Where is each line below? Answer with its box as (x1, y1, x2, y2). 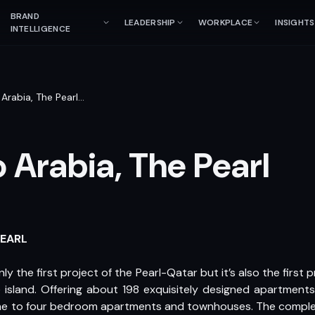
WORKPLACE (198, 17, 253, 28)
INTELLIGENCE (10, 23, 71, 34)
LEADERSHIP (124, 17, 176, 28)
